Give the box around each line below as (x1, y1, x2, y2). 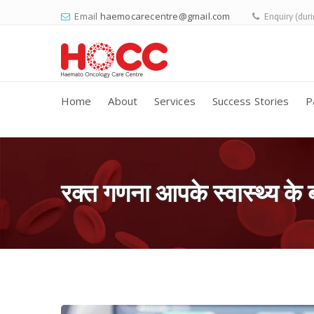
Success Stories (212, 94, 289, 108)
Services (153, 94, 196, 108)
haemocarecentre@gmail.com (100, 10, 231, 22)
